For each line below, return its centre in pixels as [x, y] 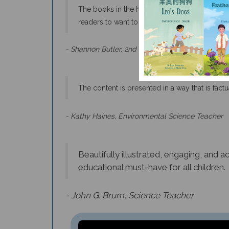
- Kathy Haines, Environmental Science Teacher [144, 105]
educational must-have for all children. [152, 156]
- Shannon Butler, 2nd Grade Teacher [127, 38]
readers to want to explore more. [133, 11]
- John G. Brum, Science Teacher [130, 184]
